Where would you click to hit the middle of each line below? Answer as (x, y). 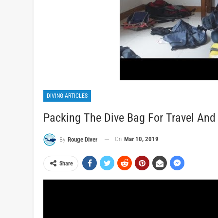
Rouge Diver (82, 139)
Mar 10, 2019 (141, 139)
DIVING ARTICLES (67, 96)
